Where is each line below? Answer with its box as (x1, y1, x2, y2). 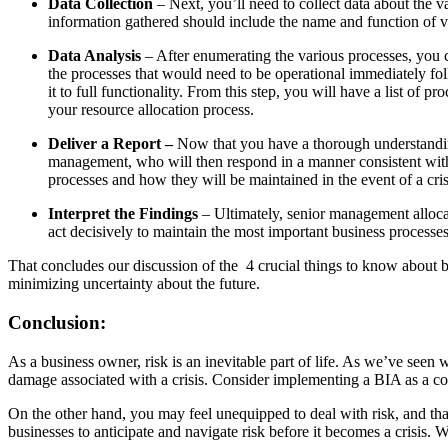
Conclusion (8, 311, 100, 333)
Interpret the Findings (48, 205, 202, 223)
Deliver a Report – (48, 135, 177, 153)
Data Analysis (48, 47, 145, 65)
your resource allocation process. (48, 101, 254, 119)
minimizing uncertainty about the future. (8, 275, 264, 293)
